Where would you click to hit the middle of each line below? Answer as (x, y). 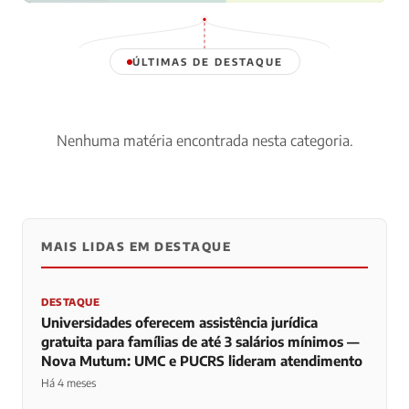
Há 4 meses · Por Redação (109, 14)
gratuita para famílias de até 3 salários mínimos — (200, 341)
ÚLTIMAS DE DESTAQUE (207, 62)
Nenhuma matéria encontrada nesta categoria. (204, 141)
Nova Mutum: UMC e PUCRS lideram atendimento (202, 361)
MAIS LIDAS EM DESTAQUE (136, 246)
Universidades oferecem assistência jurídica (179, 322)
